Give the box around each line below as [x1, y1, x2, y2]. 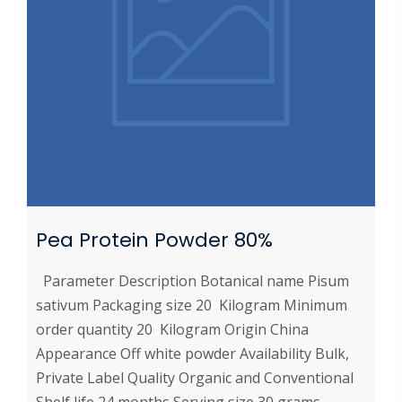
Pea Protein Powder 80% [36, 226, 273, 255]
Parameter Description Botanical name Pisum [36, 271, 349, 292]
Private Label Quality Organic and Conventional [36, 368, 354, 389]
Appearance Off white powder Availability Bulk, [36, 344, 349, 364]
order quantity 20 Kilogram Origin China [36, 319, 309, 340]
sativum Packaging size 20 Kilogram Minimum [36, 295, 347, 316]
